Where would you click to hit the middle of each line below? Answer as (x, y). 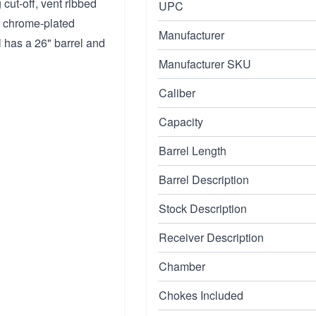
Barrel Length (193, 151)
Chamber (182, 266)
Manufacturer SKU (205, 64)
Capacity (181, 122)
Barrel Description (204, 180)
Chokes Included (201, 295)
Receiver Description (211, 237)
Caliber (177, 93)
